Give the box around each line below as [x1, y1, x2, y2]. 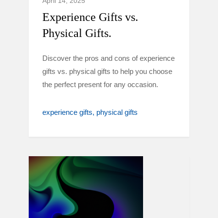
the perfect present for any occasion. [42, 80, 158, 89]
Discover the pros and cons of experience [42, 54, 175, 62]
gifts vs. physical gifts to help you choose [42, 67, 172, 75]
